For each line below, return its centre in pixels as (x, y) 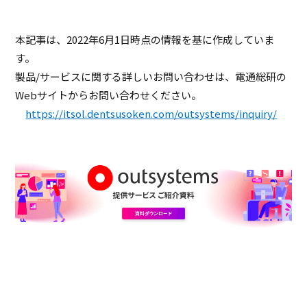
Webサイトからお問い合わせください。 (109, 95)
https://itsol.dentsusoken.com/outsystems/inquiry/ (151, 114)
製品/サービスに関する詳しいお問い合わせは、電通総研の (151, 77)
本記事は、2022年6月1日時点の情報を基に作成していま (145, 40)
